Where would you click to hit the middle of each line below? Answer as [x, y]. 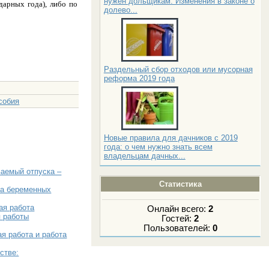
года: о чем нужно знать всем [158, 147]
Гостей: [178, 219]
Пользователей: [178, 228]
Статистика [180, 184]
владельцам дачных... [144, 156]
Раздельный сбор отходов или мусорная [178, 69]
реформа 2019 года [139, 78]
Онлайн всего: [178, 209]
